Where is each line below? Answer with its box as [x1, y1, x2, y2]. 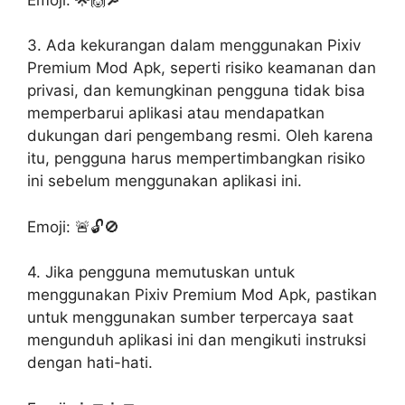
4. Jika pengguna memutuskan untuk [27, 263, 295, 281]
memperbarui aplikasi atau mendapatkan [27, 104, 325, 122]
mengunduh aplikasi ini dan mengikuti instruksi [27, 331, 366, 349]
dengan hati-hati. [27, 353, 153, 372]
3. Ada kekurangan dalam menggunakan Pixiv [27, 36, 361, 54]
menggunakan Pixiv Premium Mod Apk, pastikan [27, 286, 377, 304]
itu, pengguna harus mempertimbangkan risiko [27, 149, 365, 167]
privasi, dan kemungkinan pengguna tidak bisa [27, 81, 365, 99]
